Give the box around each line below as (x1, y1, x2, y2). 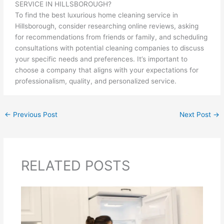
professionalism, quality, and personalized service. (15, 76, 177, 85)
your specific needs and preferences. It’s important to (15, 54, 188, 63)
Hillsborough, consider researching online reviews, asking (15, 21, 199, 30)
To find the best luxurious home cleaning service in (15, 10, 178, 19)
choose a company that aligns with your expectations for (15, 65, 199, 74)
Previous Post (11, 110, 58, 118)
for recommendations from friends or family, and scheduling (15, 32, 208, 41)
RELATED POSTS (20, 157, 130, 174)
